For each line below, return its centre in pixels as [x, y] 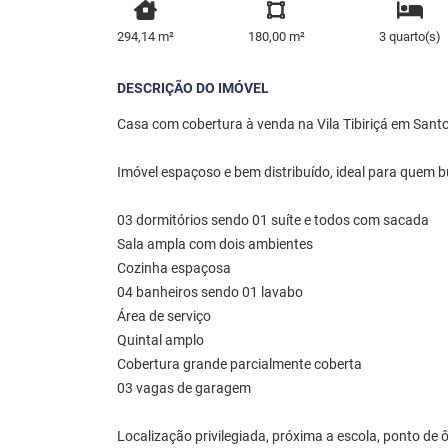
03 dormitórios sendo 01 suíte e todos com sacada [273, 221]
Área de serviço [164, 317]
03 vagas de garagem [184, 389]
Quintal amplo [160, 341]
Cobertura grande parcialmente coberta [239, 365]
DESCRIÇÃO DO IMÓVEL [193, 89]
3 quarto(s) [409, 37]
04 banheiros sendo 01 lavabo [210, 293]
